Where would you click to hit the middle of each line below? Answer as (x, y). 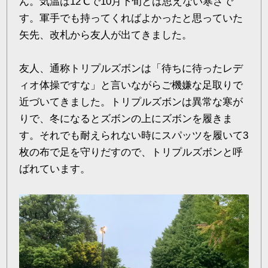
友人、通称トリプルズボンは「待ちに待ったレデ (131, 68)
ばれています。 (55, 169)
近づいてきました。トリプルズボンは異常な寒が (131, 102)
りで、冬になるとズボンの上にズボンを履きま (126, 118)
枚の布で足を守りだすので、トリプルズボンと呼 (131, 152)
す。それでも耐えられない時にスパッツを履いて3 (134, 135)
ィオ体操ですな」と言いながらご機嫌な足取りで (131, 85)
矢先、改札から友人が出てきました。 (106, 35)
